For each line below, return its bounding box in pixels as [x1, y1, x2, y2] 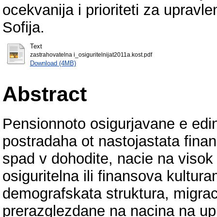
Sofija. [2, 18, 45, 36]
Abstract [2, 82, 87, 106]
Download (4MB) [30, 59, 76, 67]
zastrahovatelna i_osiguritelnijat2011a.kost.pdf [30, 51, 152, 58]
